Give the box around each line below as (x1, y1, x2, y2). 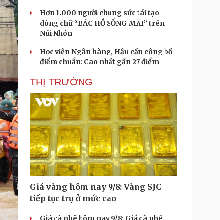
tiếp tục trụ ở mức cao (30, 193, 116, 203)
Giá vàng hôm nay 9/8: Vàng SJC (30, 182, 161, 192)
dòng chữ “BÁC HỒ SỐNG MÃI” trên (40, 19, 165, 27)
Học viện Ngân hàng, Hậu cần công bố (40, 47, 172, 56)
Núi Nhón (40, 29, 72, 38)
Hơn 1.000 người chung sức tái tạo (40, 8, 159, 17)
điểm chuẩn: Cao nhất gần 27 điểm (40, 57, 159, 66)
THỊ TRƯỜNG (30, 77, 93, 87)
